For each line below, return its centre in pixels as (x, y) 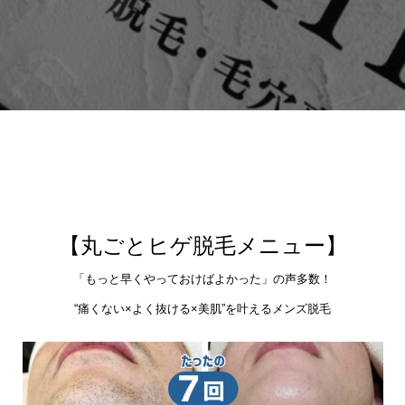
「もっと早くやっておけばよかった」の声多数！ (202, 278)
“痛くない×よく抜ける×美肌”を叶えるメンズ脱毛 (202, 308)
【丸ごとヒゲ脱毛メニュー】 (202, 245)
